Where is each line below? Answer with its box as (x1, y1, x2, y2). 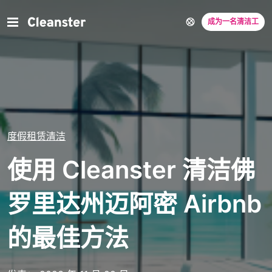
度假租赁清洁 (7, 130, 66, 142)
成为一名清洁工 (208, 17, 259, 26)
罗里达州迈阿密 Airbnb (7, 189, 262, 219)
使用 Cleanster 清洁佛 (7, 155, 255, 185)
